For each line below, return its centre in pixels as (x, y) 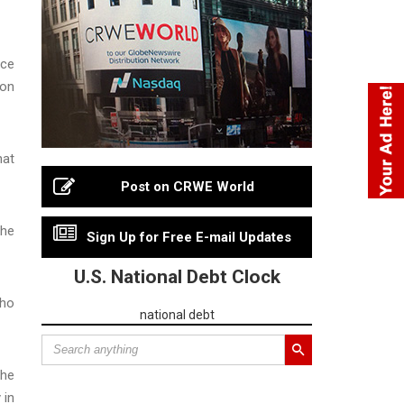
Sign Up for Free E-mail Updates (188, 237)
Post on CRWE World (188, 186)
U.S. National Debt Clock (177, 276)
